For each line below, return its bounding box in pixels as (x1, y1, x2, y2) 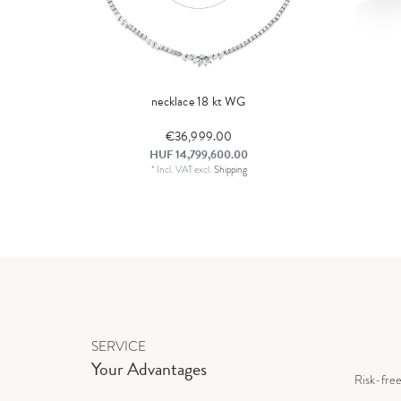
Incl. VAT (156, 162, 192, 176)
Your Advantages (91, 354, 207, 382)
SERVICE (91, 336, 146, 355)
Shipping (213, 162, 247, 176)
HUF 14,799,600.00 (149, 146, 248, 164)
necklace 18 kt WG (151, 92, 246, 112)
